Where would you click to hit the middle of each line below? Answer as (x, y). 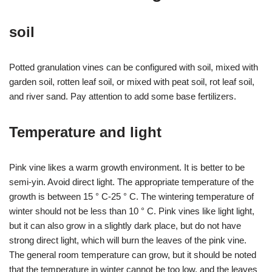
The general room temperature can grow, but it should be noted (133, 255)
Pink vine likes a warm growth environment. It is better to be (127, 167)
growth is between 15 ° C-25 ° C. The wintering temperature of (131, 196)
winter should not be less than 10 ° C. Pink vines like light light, (132, 211)
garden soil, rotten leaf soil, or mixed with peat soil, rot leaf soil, (132, 82)
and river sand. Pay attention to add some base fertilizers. (123, 96)
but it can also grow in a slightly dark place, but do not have (125, 226)
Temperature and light (85, 132)
